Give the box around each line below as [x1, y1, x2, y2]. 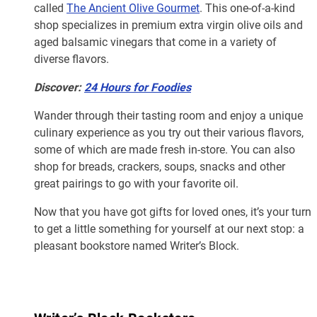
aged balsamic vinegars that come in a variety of [34, 34, 277, 50]
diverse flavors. [34, 51, 109, 67]
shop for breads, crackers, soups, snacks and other [34, 158, 285, 174]
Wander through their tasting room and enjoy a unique [34, 108, 303, 123]
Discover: [34, 79, 84, 95]
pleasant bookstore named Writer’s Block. [34, 238, 239, 253]
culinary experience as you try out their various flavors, [34, 125, 304, 140]
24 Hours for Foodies [84, 79, 191, 95]
